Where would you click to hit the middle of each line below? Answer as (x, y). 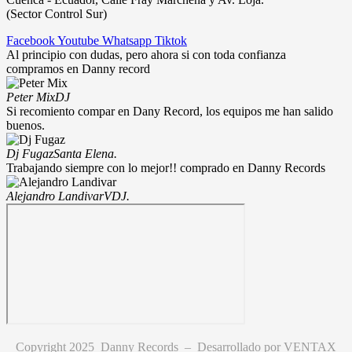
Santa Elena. (85, 153)
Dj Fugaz (30, 153)
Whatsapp (127, 40)
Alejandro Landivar (55, 196)
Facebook (31, 40)
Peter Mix (31, 97)
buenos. (26, 125)
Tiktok (171, 40)
